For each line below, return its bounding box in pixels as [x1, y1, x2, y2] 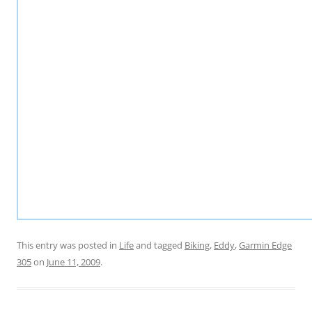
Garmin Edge [239, 239, 292, 251]
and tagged [134, 239, 185, 251]
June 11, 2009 [47, 256, 100, 268]
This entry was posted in [17, 239, 119, 251]
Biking [185, 239, 210, 251]
